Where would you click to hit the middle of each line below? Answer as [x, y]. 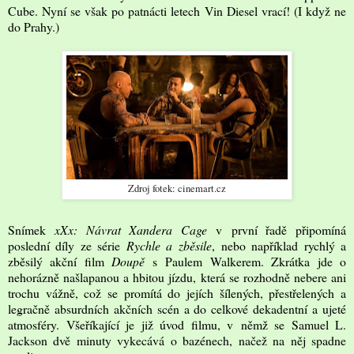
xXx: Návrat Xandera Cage [130, 229]
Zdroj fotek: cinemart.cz [177, 188]
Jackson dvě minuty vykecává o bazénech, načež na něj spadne [177, 340]
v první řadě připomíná [277, 229]
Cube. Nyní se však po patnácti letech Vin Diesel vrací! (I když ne [177, 10]
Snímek [31, 229]
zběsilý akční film [60, 261]
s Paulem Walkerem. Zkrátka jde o [246, 261]
